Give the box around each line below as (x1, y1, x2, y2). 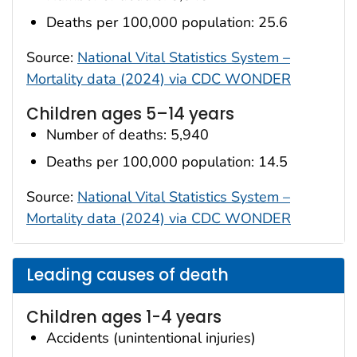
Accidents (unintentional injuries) (46, 328, 256, 347)
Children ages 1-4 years (26, 305, 222, 328)
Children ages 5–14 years (26, 102, 234, 125)
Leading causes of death (26, 264, 229, 287)
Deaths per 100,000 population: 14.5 (46, 151, 288, 171)
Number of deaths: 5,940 (46, 124, 209, 144)
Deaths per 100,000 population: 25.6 (46, 12, 288, 32)
